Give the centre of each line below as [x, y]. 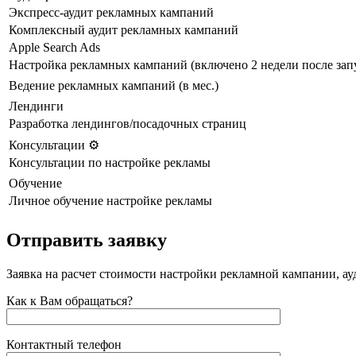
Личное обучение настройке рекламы [110, 201]
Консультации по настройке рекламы [110, 163]
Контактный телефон [64, 344]
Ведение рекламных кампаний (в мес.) [114, 86]
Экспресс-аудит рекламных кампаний [111, 13]
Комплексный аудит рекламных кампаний [124, 30]
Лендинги [36, 106]
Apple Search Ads [54, 48]
